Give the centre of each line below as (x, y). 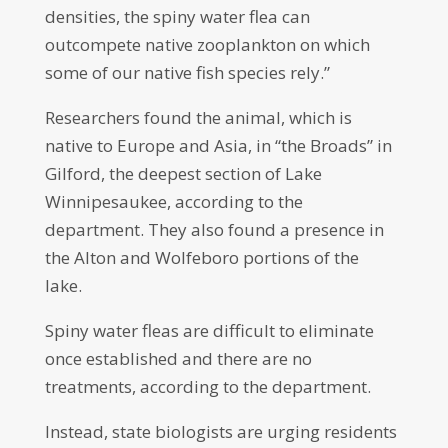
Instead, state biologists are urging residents (220, 431)
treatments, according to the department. (209, 386)
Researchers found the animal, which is (198, 117)
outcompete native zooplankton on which (207, 44)
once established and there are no (178, 358)
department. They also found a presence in (214, 229)
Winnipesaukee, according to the (173, 201)
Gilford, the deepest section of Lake (183, 173)
